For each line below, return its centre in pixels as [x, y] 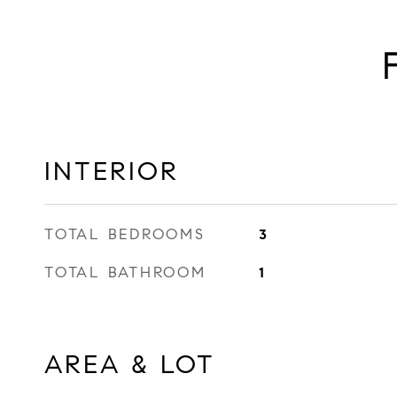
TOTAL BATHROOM [125, 272]
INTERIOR [112, 171]
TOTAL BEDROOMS [125, 234]
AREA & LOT [130, 364]
